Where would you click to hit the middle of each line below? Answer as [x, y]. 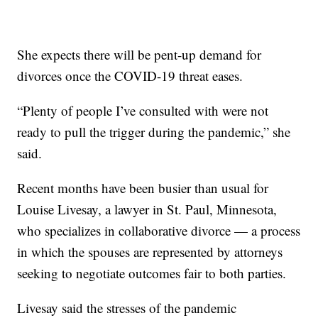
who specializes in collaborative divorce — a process [159, 231]
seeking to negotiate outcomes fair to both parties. [152, 273]
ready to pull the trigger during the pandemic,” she [154, 132]
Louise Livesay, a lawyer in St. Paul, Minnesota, [147, 209]
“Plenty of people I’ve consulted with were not [143, 111]
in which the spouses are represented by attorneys [150, 252]
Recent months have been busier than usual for [143, 188]
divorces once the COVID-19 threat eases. [130, 76]
